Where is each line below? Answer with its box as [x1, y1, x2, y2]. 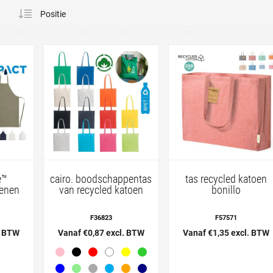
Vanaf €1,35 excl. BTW [182, 227, 269, 238]
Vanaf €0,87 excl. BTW [57, 227, 144, 238]
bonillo [211, 183, 241, 196]
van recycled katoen [58, 183, 143, 196]
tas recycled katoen [185, 172, 267, 185]
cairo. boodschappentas [50, 172, 152, 185]
